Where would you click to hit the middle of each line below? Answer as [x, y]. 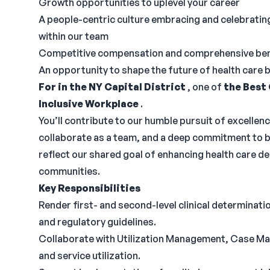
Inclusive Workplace [89, 104]
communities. [69, 171]
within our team [74, 36]
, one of [205, 87]
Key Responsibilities [89, 188]
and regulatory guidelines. [97, 222]
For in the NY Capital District [112, 87]
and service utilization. [89, 256]
